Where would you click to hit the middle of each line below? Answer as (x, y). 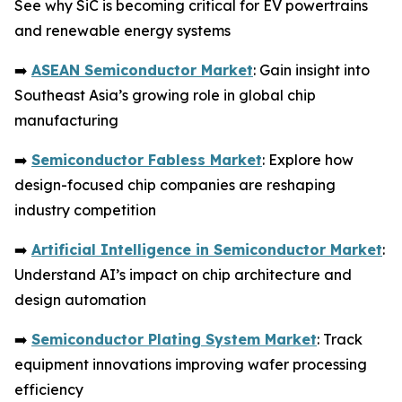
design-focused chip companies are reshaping (175, 184)
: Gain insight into (311, 70)
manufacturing (66, 120)
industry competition (85, 210)
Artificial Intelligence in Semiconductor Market (207, 249)
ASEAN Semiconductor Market (142, 70)
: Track (340, 339)
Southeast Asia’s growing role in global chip (165, 95)
